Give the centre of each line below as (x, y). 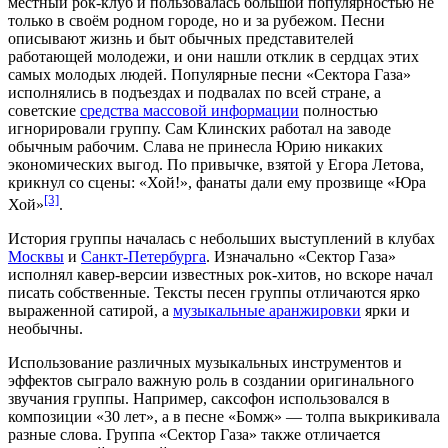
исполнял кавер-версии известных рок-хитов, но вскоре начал (220, 275)
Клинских (231, 129)
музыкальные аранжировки (267, 311)
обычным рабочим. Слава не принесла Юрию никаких (195, 147)
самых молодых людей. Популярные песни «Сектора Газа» (209, 75)
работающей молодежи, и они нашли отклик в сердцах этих (213, 57)
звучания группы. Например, (109, 399)
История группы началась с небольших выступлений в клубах (221, 239)
